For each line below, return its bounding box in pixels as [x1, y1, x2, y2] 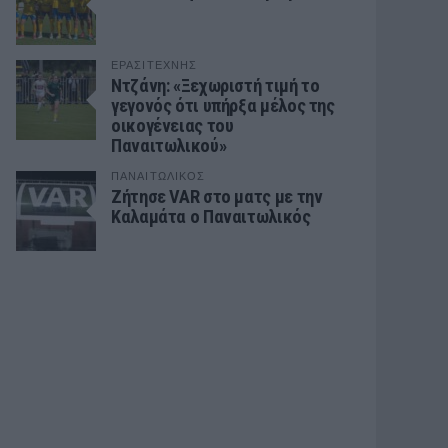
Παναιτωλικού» [111, 135, 227, 156]
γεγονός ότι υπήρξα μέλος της [111, 95, 335, 116]
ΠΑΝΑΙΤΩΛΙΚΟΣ [111, 170, 206, 182]
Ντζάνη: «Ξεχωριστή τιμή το [111, 75, 320, 96]
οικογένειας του [111, 115, 234, 136]
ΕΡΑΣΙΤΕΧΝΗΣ [111, 59, 198, 71]
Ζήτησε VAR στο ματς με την [111, 186, 323, 207]
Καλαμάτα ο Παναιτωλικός [111, 206, 311, 227]
